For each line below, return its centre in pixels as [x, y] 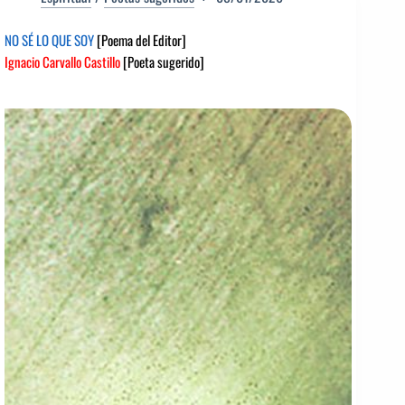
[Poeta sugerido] [162, 61]
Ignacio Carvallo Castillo [62, 61]
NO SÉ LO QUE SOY [51, 39]
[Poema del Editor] [141, 39]
